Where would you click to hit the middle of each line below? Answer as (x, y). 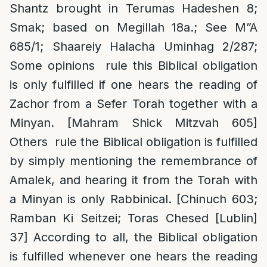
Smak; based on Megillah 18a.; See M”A (133, 27)
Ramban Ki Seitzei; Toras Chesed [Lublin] (133, 218)
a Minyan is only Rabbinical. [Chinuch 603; (133, 199)
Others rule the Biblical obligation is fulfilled (133, 142)
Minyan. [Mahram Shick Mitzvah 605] (133, 123)
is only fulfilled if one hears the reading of (133, 85)
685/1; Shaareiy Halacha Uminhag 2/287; (133, 46)
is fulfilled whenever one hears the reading (133, 256)
